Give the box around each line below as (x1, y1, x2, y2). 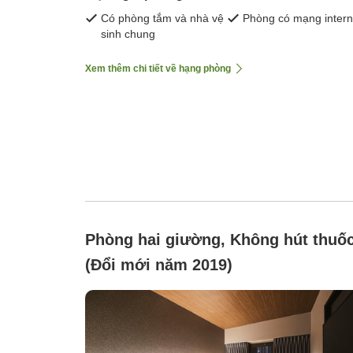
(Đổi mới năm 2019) (85, 255, 232, 273)
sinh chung (101, 27, 155, 40)
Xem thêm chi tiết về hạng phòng (85, 62, 231, 74)
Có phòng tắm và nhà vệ (101, 11, 224, 24)
